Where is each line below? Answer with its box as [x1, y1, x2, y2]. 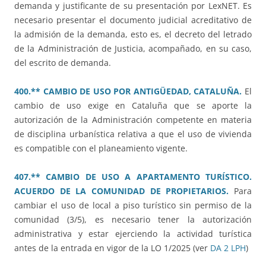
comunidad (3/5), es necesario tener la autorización [14, 214, 252, 226]
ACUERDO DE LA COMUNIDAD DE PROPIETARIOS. [14, 185, 229, 197]
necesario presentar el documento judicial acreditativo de [14, 14, 252, 26]
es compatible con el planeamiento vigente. [14, 142, 188, 154]
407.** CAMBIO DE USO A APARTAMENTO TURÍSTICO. [14, 171, 252, 183]
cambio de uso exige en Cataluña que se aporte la [14, 100, 252, 112]
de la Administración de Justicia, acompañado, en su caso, [14, 43, 252, 55]
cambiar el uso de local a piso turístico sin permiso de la [14, 199, 252, 211]
